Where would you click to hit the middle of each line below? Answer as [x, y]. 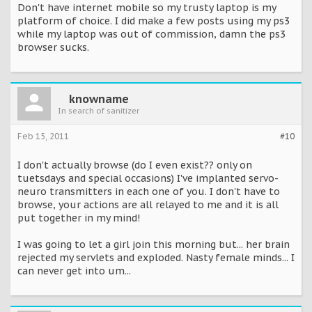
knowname [99, 99]
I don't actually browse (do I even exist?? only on [135, 165]
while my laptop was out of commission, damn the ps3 [151, 34]
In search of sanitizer [99, 111]
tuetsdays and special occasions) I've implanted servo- [148, 179]
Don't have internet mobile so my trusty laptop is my [147, 8]
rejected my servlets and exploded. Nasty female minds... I [156, 258]
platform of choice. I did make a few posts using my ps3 [154, 21]
